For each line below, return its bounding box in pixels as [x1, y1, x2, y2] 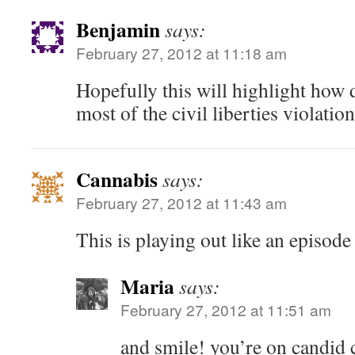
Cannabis [76, 164, 158, 194]
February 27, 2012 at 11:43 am [76, 192, 287, 213]
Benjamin [76, 14, 160, 44]
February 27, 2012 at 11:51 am [120, 299, 331, 320]
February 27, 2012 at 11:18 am [76, 42, 287, 63]
